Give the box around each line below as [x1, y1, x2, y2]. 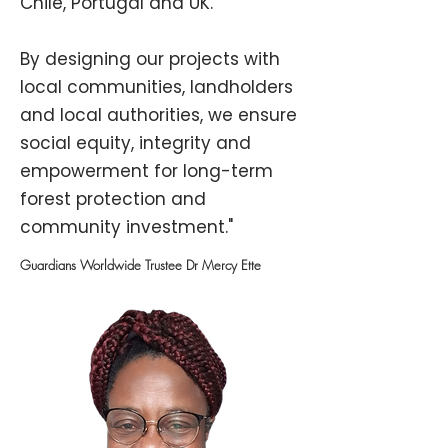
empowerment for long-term [20, 159, 273, 183]
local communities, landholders [20, 75, 293, 99]
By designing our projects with [20, 47, 280, 71]
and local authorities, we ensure [20, 103, 297, 127]
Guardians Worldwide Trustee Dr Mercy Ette [20, 256, 261, 274]
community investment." [20, 215, 233, 239]
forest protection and [20, 187, 206, 211]
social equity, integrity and [20, 131, 251, 155]
